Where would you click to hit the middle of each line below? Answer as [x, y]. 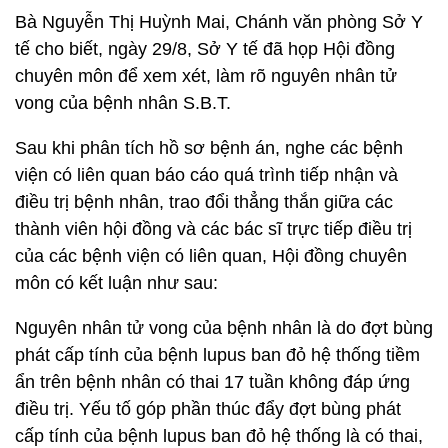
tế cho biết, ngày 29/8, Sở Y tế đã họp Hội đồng [205, 49]
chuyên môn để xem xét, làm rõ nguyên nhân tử [206, 76]
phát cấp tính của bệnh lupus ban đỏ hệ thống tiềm [217, 355]
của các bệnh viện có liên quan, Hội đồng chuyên [211, 256]
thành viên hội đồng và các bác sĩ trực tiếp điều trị [213, 229]
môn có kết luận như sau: [116, 283]
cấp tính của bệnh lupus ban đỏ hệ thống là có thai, [219, 436]
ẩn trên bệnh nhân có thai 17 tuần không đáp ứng [212, 382]
